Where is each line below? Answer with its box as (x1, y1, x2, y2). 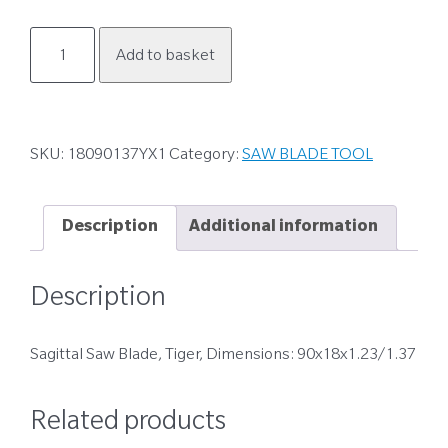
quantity (29, 56, 86, 75)
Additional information (189, 219, 378, 238)
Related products (30, 408, 226, 439)
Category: (169, 147, 242, 166)
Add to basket (116, 48, 216, 67)
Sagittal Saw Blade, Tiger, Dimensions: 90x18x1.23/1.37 (30, 346, 416, 365)
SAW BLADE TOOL (242, 147, 373, 166)
